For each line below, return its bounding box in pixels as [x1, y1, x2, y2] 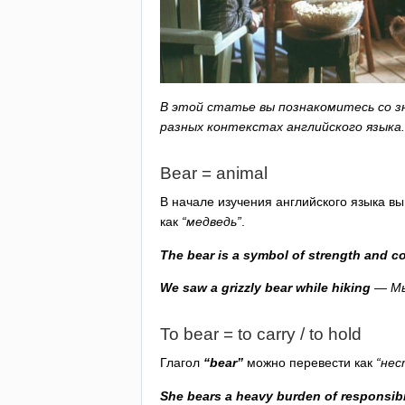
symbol [243, 247, 288, 262]
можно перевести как [243, 355, 376, 371]
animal [216, 163, 268, 183]
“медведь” [182, 214, 241, 230]
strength [308, 247, 361, 262]
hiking [332, 279, 371, 295]
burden [277, 388, 321, 403]
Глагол [160, 355, 203, 371]
